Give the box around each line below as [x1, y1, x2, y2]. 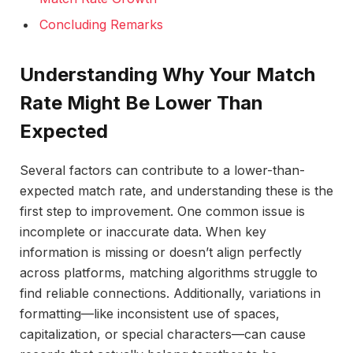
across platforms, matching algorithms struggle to [20, 264, 318, 281]
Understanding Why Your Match [20, 62, 315, 86]
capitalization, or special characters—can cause [20, 325, 306, 342]
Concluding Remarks [39, 17, 163, 33]
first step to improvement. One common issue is [20, 203, 305, 219]
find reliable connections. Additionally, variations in [20, 284, 321, 301]
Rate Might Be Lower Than [20, 91, 263, 114]
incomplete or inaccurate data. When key [20, 223, 266, 240]
